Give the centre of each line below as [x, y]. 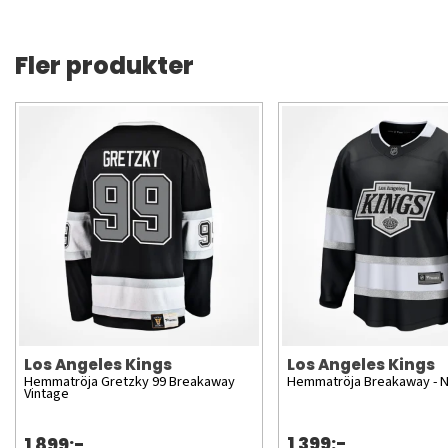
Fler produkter [104, 65]
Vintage [46, 393]
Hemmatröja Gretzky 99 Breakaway [129, 381]
